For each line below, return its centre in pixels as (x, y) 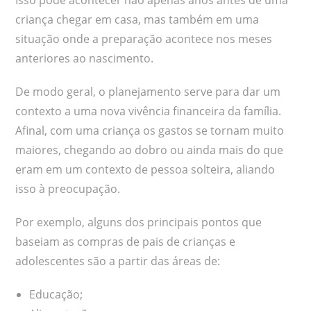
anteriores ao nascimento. (85, 58)
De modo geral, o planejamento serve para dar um (148, 91)
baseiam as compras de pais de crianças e (126, 241)
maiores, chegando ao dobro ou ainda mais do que (150, 150)
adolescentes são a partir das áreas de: (118, 261)
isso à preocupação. (68, 188)
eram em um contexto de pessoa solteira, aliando (145, 169)
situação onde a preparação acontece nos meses (144, 39)
